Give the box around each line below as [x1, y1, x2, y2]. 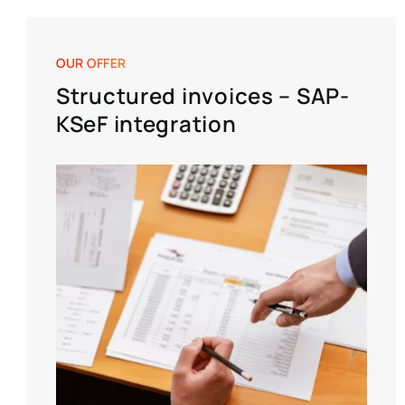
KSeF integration [56, 108, 237, 139]
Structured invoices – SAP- [56, 80, 350, 111]
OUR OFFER [56, 54, 127, 72]
